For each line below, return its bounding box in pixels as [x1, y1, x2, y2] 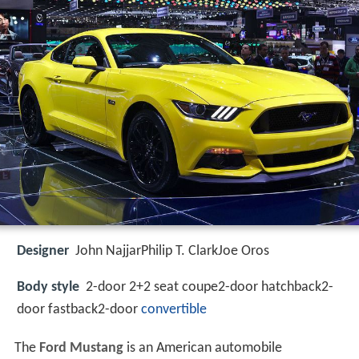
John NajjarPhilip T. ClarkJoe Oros [75, 244, 269, 260]
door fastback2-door [17, 301, 141, 317]
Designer [17, 244, 69, 260]
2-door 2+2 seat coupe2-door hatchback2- [86, 279, 333, 295]
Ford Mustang [38, 341, 123, 357]
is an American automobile [123, 341, 282, 357]
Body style [17, 279, 79, 295]
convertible [141, 301, 207, 317]
